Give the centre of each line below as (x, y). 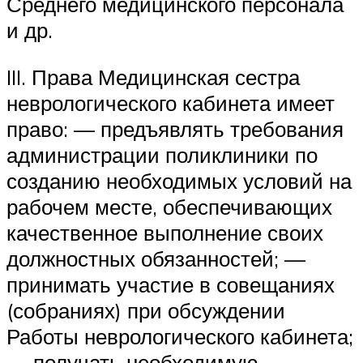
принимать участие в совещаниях (171, 284)
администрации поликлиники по (162, 154)
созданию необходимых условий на (179, 180)
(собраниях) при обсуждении (146, 310)
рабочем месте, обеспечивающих (169, 206)
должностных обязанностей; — (156, 258)
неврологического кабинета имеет (171, 102)
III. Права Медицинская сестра (153, 77)
